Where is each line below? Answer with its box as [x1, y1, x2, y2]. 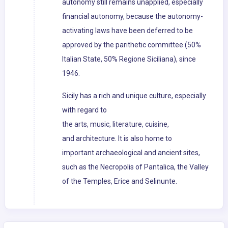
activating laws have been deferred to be [62, 26, 193, 35]
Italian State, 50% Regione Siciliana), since [62, 55, 196, 64]
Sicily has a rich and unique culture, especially [62, 92, 206, 100]
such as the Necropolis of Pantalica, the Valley [62, 163, 209, 172]
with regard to [62, 106, 107, 115]
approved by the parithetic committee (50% [62, 41, 201, 49]
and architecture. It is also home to [62, 134, 172, 143]
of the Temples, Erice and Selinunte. [62, 177, 177, 186]
